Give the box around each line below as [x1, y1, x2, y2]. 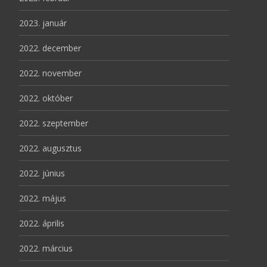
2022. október [19, 92, 73, 104]
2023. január [19, 17, 67, 29]
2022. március [19, 242, 73, 254]
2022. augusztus [19, 142, 82, 154]
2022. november [19, 67, 82, 79]
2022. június [19, 167, 65, 179]
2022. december [19, 42, 81, 54]
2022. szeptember [19, 117, 88, 129]
